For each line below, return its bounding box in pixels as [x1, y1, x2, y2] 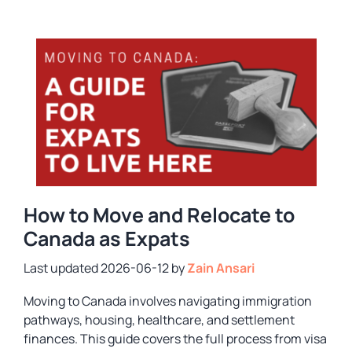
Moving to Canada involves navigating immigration [24, 292, 312, 310]
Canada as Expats [24, 225, 190, 253]
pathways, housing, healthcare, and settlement [24, 311, 295, 329]
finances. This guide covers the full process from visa [24, 330, 327, 348]
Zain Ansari [187, 259, 255, 277]
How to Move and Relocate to [24, 201, 295, 229]
